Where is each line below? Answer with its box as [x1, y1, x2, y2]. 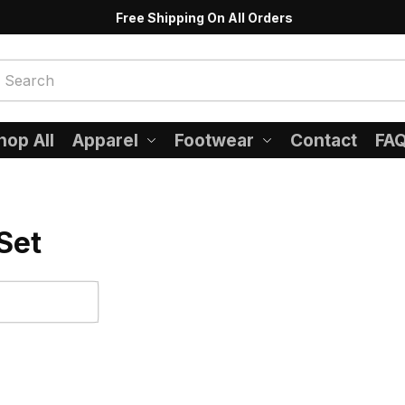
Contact [290, 129, 358, 151]
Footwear [174, 129, 255, 151]
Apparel [72, 129, 139, 151]
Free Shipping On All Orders [115, 9, 293, 25]
